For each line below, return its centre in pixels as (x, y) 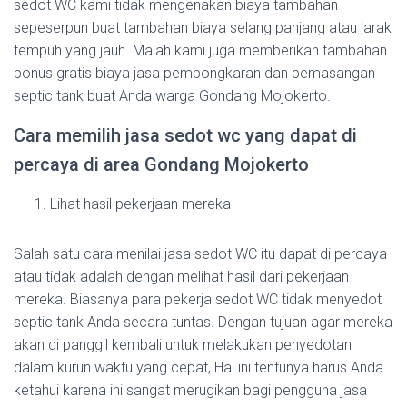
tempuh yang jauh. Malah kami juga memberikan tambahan (200, 51)
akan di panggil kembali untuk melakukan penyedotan (183, 345)
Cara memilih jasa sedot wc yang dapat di (185, 136)
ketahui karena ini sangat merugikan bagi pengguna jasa (190, 391)
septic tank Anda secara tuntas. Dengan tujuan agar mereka (203, 323)
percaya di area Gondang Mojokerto (161, 165)
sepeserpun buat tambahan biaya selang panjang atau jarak (203, 28)
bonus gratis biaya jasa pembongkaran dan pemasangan (194, 74)
